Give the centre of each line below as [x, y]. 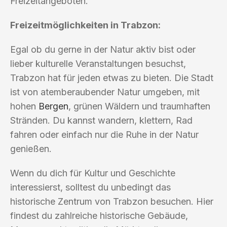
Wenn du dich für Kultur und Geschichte [93, 173]
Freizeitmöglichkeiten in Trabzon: [85, 25]
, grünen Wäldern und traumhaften [139, 106]
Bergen [53, 106]
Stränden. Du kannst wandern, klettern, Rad [101, 120]
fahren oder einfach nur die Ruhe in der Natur [104, 134]
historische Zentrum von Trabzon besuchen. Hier [112, 201]
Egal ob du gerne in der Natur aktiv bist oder [103, 49]
